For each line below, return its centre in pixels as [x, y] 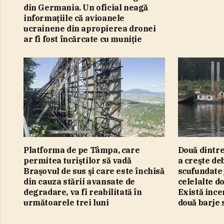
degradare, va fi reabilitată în [83, 192]
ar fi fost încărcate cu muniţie [83, 39]
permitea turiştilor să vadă [77, 160]
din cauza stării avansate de [79, 181]
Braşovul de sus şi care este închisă [94, 171]
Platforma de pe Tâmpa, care [82, 150]
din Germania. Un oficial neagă [86, 7]
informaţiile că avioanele [74, 18]
